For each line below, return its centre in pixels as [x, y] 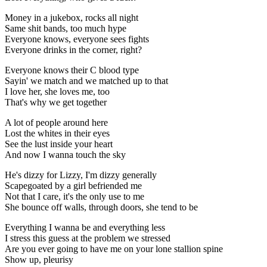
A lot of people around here [56, 122]
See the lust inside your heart [59, 144]
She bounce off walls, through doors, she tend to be [101, 207]
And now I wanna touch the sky [65, 154]
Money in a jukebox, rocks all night [72, 17]
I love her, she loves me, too [57, 91]
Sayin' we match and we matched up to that [86, 80]
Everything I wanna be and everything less [85, 227]
